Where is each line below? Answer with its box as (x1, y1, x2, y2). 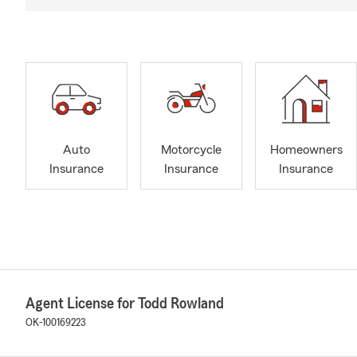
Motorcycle (161, 143, 222, 157)
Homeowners (269, 143, 343, 157)
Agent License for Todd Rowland (25, 295, 224, 312)
